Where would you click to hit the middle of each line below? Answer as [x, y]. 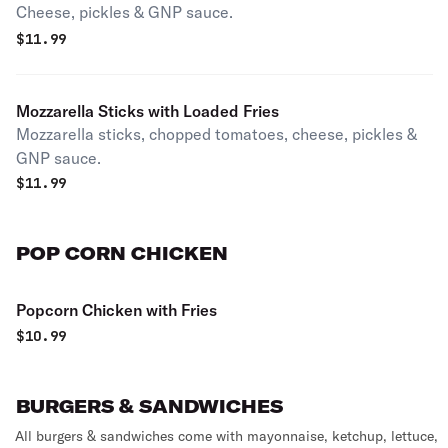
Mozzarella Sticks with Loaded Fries [147, 111]
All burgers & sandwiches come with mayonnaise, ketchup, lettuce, [226, 436]
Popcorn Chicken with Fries [116, 310]
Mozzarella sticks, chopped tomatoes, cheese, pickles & [216, 134]
